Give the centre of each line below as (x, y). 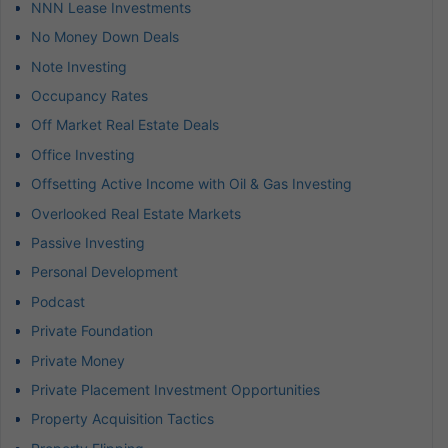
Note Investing (79, 66)
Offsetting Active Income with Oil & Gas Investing (191, 184)
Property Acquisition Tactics (122, 419)
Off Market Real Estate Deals (125, 125)
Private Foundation (92, 331)
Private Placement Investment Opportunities (175, 389)
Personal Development (104, 272)
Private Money (78, 360)
